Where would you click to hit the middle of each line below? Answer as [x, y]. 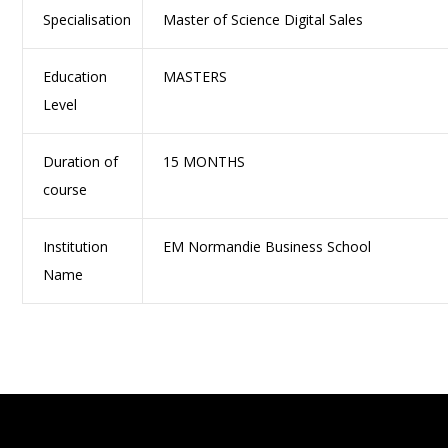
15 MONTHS [204, 161]
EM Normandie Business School [267, 246]
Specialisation [87, 19]
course [65, 189]
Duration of [81, 161]
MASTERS [195, 76]
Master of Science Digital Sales [263, 19]
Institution [76, 246]
